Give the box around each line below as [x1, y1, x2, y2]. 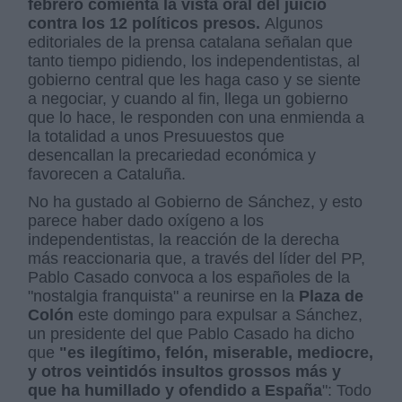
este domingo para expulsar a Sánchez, [74, 306, 363, 325]
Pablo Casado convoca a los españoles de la [28, 268, 351, 287]
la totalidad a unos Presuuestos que [28, 127, 285, 146]
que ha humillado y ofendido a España [28, 381, 323, 400]
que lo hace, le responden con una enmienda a [28, 109, 365, 127]
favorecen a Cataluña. [28, 165, 187, 184]
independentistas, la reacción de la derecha [28, 231, 340, 249]
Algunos [265, 14, 324, 33]
